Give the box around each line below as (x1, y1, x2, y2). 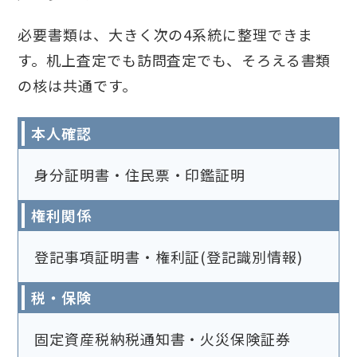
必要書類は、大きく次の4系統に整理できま (18, 24, 313, 45)
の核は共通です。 (18, 75, 137, 96)
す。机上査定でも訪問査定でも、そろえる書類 (18, 49, 331, 71)
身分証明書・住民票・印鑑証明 (34, 164, 246, 186)
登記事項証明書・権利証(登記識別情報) (34, 246, 303, 268)
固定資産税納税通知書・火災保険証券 (34, 328, 291, 350)
